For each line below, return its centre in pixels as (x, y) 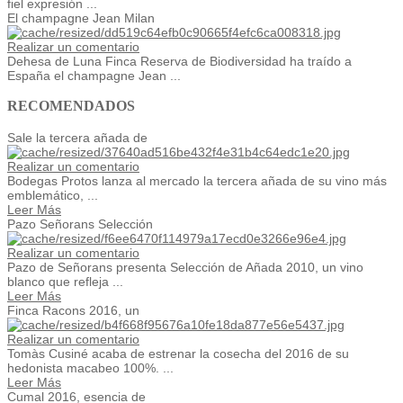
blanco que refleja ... (65, 281)
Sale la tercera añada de (77, 137)
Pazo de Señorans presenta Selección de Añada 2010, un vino (185, 267)
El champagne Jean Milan (81, 18)
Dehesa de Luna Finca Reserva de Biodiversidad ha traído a (179, 61)
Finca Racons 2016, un (73, 310)
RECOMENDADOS (71, 106)
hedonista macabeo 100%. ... (90, 367)
